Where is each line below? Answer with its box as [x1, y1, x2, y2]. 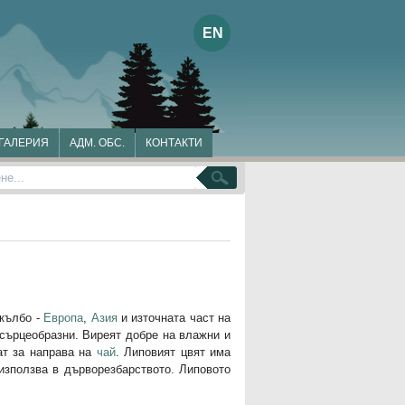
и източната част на [117, 311, 231, 325]
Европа [43, 311, 84, 325]
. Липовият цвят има [115, 345, 231, 359]
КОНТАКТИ [146, 137, 202, 149]
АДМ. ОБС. [70, 137, 125, 149]
